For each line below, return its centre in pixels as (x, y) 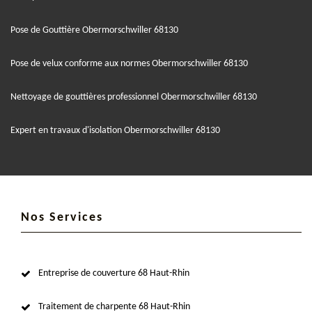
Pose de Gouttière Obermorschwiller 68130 (94, 30)
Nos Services (62, 217)
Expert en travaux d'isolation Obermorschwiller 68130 (115, 130)
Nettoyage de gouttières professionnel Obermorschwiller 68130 (134, 97)
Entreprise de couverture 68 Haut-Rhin (114, 273)
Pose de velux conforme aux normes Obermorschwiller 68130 (129, 63)
